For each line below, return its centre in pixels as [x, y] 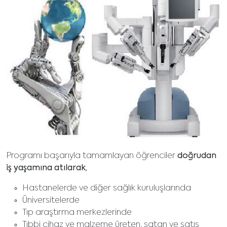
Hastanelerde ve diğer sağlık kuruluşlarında [107, 189]
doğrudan [197, 156]
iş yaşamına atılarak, [47, 168]
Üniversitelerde [51, 201]
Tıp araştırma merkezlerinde [77, 213]
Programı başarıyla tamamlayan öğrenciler [92, 156]
